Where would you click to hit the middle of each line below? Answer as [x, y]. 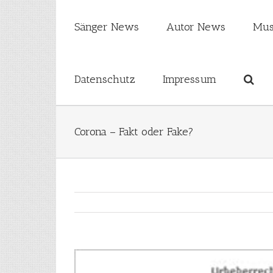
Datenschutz [105, 79]
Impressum [190, 79]
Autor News [196, 27]
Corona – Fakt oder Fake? [134, 132]
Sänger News [107, 27]
